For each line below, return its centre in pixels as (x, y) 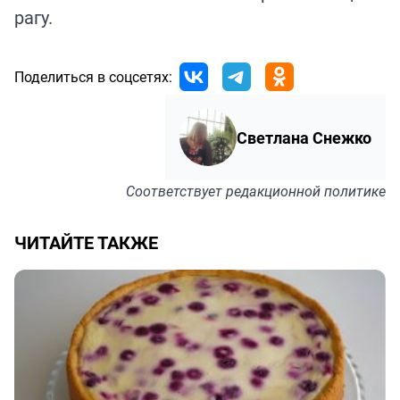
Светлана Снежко (304, 137)
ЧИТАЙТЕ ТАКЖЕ (86, 242)
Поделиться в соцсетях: (93, 76)
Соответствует (176, 191)
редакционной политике (306, 191)
